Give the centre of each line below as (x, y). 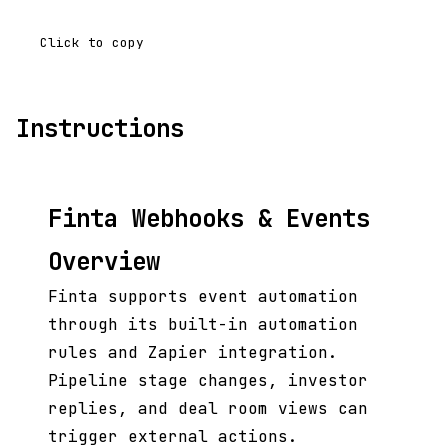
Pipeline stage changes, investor (208, 381)
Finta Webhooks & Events (209, 219)
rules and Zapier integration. (193, 353)
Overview (104, 262)
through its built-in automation (203, 325)
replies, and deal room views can (208, 409)
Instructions (100, 129)
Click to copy (92, 43)
